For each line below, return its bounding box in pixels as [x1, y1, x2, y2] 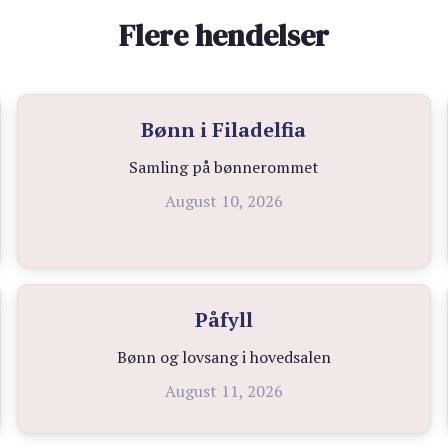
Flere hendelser [118, 15, 329, 56]
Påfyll [194, 306, 253, 333]
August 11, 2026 [164, 380, 283, 402]
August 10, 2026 [164, 190, 283, 212]
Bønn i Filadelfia [141, 116, 307, 143]
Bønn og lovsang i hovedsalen [116, 346, 331, 368]
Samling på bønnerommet [128, 156, 319, 178]
